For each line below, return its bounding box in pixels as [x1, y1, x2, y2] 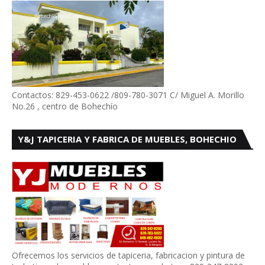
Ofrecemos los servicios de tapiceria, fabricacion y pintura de [12, 250, 245, 261]
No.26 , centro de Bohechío [12, 101, 118, 112]
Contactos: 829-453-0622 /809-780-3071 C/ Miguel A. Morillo [12, 89, 244, 101]
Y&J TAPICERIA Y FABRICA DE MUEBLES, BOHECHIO [18, 133, 237, 145]
